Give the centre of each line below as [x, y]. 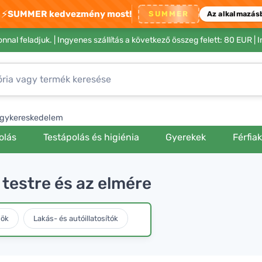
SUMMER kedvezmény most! [69, 14]
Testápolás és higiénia [91, 137]
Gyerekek [186, 137]
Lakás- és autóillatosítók [76, 218]
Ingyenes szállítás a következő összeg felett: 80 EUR [155, 40]
